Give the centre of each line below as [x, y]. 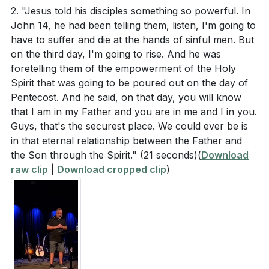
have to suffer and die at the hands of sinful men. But [132, 40]
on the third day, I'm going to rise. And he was [116, 54]
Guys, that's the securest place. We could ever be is [129, 126]
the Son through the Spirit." [75, 155]
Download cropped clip [112, 169]
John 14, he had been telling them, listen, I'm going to [133, 25]
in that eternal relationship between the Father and [126, 141]
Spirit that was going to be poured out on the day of [129, 83]
